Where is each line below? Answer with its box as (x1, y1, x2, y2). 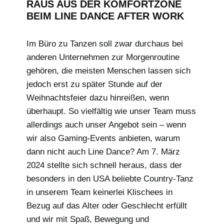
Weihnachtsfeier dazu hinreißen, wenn (26, 92, 169, 102)
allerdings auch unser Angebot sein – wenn (26, 119, 186, 129)
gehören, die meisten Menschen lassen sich (26, 65, 190, 75)
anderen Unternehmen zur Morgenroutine (26, 52, 179, 62)
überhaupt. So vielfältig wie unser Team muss (26, 106, 196, 116)
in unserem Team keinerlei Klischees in (26, 187, 172, 197)
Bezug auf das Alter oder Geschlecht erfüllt (26, 200, 187, 210)
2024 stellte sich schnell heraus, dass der (26, 160, 182, 170)
